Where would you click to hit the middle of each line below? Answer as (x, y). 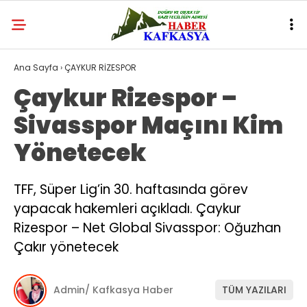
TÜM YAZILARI (254, 290)
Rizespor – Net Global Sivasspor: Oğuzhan (147, 228)
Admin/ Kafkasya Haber (113, 290)
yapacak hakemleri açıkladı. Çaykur (127, 209)
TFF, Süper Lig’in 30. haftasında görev (131, 189)
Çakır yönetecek (66, 247)
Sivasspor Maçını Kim (148, 125)
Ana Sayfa (36, 67)
